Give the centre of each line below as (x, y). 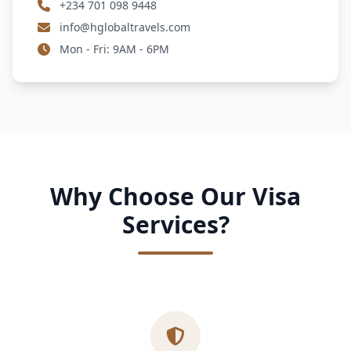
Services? (175, 225)
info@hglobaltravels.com (125, 27)
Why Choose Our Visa (175, 197)
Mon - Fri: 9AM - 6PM (114, 49)
